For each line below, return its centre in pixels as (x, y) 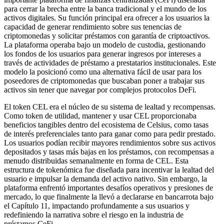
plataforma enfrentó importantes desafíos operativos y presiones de (108, 187)
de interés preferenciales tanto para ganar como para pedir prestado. (110, 133)
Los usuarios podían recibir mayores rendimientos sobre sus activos (110, 142)
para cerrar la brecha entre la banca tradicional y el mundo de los (105, 8)
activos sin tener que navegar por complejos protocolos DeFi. (100, 89)
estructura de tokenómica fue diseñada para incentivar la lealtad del (109, 169)
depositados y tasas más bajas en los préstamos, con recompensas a (109, 151)
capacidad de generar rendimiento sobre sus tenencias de (93, 26)
